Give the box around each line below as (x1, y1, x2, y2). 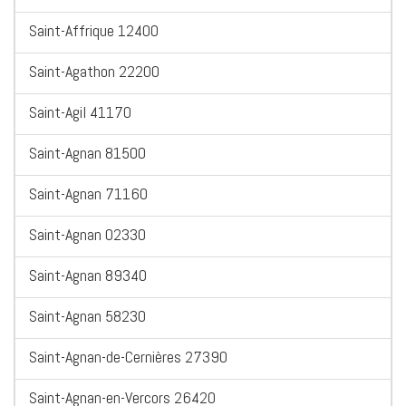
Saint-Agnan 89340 (29, 265, 147, 286)
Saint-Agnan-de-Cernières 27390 (29, 346, 227, 368)
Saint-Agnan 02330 (29, 224, 146, 246)
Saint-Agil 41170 (29, 101, 131, 123)
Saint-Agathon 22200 (29, 61, 159, 82)
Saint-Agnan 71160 (29, 183, 148, 205)
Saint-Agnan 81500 (29, 142, 146, 164)
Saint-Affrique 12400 (29, 20, 159, 42)
